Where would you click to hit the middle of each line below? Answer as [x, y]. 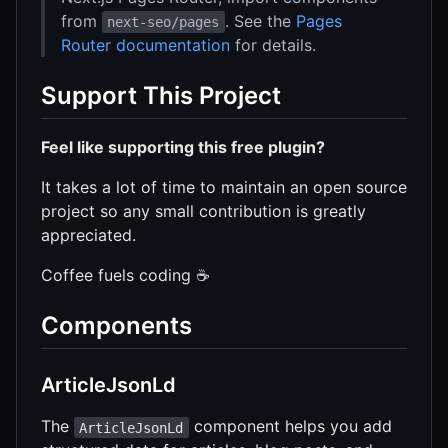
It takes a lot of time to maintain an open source [224, 187]
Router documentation [145, 44]
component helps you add [290, 426]
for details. [273, 44]
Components [116, 326]
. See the [260, 20]
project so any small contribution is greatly [203, 211]
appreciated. [88, 235]
